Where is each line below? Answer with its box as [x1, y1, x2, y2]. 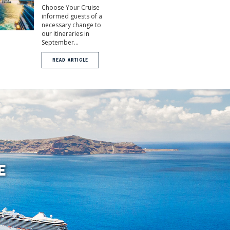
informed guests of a [41, 12, 102, 21]
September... [41, 38, 79, 47]
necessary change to [41, 21, 101, 30]
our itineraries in [41, 29, 89, 39]
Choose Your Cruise [41, 3, 100, 12]
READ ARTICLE [52, 58, 88, 64]
